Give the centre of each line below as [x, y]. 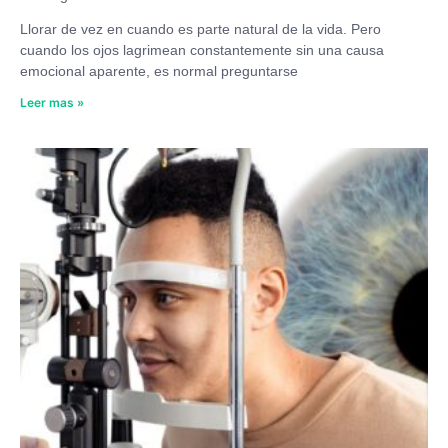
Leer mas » [52, 102]
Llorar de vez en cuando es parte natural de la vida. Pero [200, 28]
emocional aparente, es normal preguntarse [159, 70]
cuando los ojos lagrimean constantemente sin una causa [202, 49]
